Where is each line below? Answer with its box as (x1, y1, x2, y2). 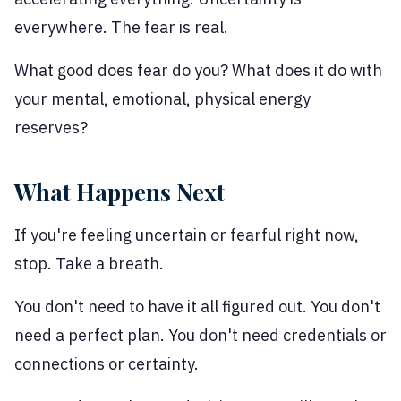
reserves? (14, 117, 88, 139)
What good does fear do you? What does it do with (14, 60, 382, 81)
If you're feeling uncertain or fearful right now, (14, 225, 359, 246)
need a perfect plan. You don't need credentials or (14, 325, 387, 346)
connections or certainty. (14, 354, 199, 375)
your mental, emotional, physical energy (14, 89, 311, 110)
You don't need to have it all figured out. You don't (14, 296, 380, 318)
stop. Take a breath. (14, 253, 164, 275)
